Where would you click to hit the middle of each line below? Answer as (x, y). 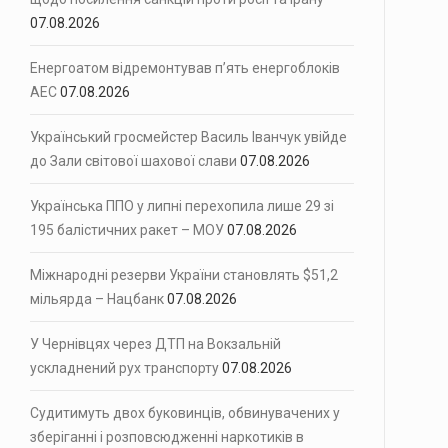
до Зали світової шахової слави (133, 161)
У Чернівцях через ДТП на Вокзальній (155, 344)
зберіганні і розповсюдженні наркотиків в (167, 437)
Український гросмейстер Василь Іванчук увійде (188, 137)
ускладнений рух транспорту (124, 368)
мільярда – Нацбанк (97, 299)
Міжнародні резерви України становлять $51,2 (184, 275)
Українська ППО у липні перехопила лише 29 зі (182, 206)
